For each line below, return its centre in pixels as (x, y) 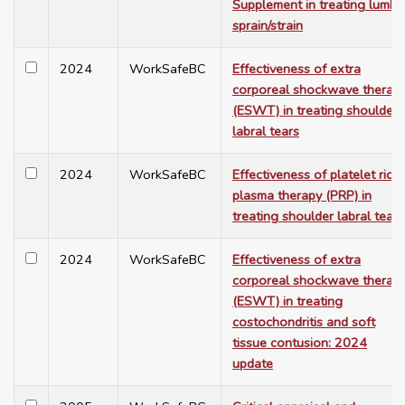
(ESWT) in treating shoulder (315, 111)
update (253, 364)
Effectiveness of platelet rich (316, 175)
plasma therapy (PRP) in (302, 196)
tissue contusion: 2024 (300, 343)
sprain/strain (268, 26)
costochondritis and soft (304, 322)
